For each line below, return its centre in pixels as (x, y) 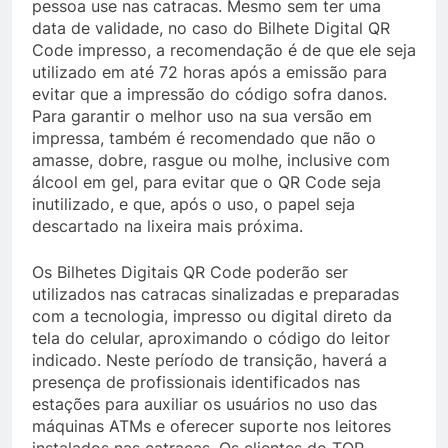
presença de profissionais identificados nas (196, 382)
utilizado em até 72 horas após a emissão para (209, 72)
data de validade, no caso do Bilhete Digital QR (211, 28)
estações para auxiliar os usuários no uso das (204, 404)
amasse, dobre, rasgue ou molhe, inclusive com (211, 160)
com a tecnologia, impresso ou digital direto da (212, 316)
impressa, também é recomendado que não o (204, 138)
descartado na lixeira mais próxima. (170, 226)
